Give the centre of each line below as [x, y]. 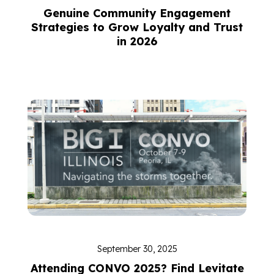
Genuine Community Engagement [137, 13]
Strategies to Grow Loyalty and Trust [137, 27]
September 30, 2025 [137, 249]
